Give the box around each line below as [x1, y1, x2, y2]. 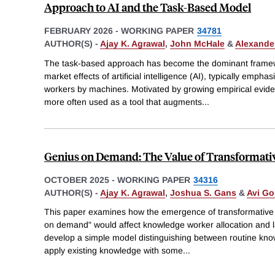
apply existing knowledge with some [44, 246, 183, 256]
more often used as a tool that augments [44, 96, 202, 107]
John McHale [170, 38, 225, 48]
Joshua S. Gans [170, 187, 236, 198]
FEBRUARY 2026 [44, 25, 113, 36]
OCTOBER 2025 [44, 174, 109, 185]
